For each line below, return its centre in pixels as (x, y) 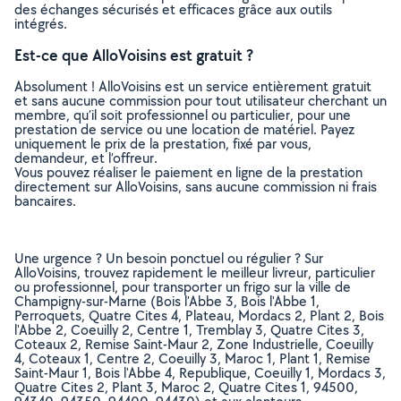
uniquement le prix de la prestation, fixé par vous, (163, 144)
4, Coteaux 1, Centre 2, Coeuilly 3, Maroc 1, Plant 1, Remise (192, 358)
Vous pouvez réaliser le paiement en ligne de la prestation (188, 172)
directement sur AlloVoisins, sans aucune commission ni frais (196, 187)
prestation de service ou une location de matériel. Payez (184, 129)
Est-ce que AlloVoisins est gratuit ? (134, 55)
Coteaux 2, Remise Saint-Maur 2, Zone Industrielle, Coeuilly (194, 344)
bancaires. (45, 201)
